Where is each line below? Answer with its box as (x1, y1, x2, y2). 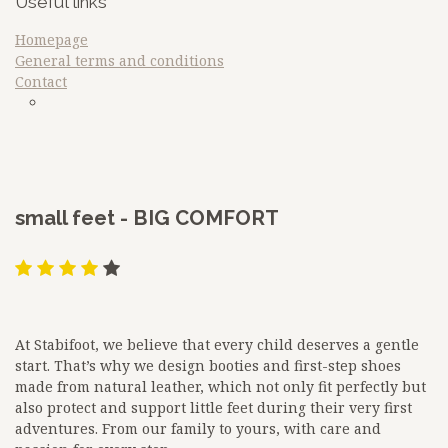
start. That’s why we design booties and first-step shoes (15, 355, 401, 375)
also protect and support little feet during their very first (15, 397, 412, 417)
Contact (15, 71, 67, 91)
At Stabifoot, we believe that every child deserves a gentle (15, 334, 419, 354)
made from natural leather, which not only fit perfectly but (15, 376, 426, 396)
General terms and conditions (15, 50, 224, 70)
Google (28, 162, 79, 182)
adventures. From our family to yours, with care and (15, 418, 381, 438)
